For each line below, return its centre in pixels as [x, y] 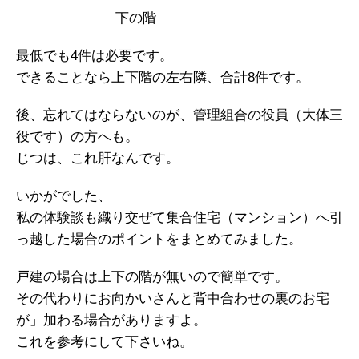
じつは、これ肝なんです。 [98, 158]
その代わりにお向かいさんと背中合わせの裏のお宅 [173, 298]
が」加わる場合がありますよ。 [111, 320]
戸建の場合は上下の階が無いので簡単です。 [152, 277]
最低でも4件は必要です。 [95, 56]
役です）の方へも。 [77, 137]
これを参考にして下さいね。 [105, 342]
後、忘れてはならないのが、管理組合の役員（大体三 [179, 115]
